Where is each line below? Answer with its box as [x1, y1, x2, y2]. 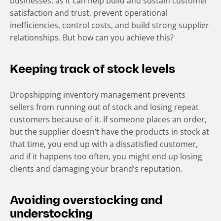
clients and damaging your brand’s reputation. [10, 163, 183, 175]
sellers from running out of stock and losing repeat [10, 102, 199, 113]
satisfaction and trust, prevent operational [10, 7, 168, 19]
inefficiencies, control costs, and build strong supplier [10, 20, 209, 31]
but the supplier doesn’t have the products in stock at [10, 126, 209, 138]
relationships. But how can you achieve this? [10, 32, 174, 43]
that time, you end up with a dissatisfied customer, [10, 139, 198, 150]
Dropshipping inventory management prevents [10, 89, 185, 101]
